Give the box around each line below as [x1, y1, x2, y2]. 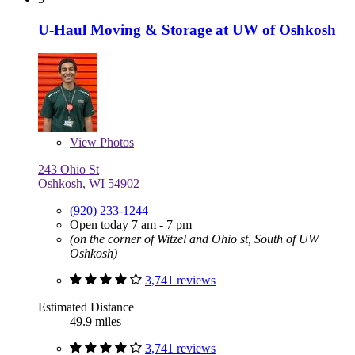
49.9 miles [70, 315, 121, 329]
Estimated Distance [38, 300, 134, 315]
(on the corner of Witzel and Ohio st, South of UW [70, 232, 319, 246]
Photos [97, 136, 134, 150]
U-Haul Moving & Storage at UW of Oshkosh [38, 21, 336, 38]
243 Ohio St [38, 162, 99, 177]
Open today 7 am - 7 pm [70, 218, 192, 232]
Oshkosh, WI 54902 [38, 177, 139, 191]
